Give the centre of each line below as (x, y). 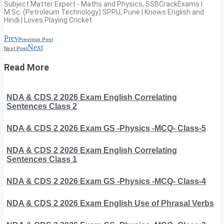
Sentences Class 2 (42, 106)
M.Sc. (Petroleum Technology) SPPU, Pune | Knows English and (104, 12)
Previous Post (36, 39)
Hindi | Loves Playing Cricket (48, 20)
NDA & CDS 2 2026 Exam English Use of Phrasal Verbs (110, 203)
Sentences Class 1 (42, 159)
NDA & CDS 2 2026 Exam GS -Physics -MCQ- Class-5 (106, 128)
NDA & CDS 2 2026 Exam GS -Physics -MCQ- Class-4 (106, 181)
